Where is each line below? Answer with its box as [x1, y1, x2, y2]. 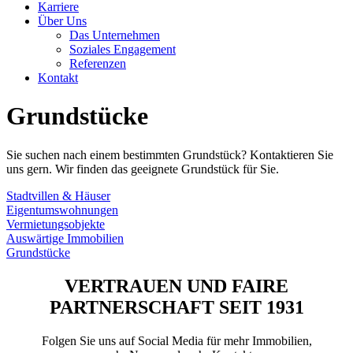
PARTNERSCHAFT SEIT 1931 [49, 296, 304, 318]
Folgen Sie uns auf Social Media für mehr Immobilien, [41, 333, 312, 347]
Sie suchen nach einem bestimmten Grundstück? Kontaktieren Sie [6, 147, 333, 162]
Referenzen [69, 57, 126, 70]
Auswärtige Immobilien [6, 231, 124, 245]
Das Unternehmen [69, 28, 160, 42]
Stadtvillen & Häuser [6, 188, 110, 203]
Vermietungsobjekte [6, 217, 105, 231]
